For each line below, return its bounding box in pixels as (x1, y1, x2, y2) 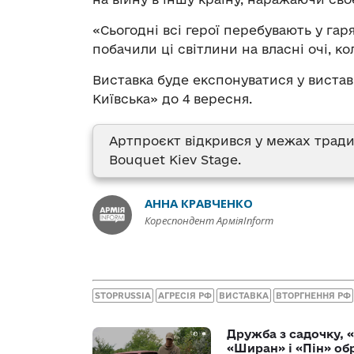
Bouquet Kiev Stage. (109, 153, 241, 168)
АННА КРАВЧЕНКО (145, 195, 253, 212)
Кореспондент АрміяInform (145, 213, 273, 228)
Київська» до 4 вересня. (92, 92, 252, 107)
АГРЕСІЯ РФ (158, 290, 212, 300)
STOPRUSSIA (95, 290, 151, 300)
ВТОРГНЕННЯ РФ (276, 290, 351, 300)
